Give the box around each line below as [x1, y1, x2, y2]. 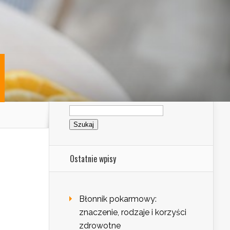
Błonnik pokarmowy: [79, 194, 157, 204]
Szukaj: [69, 100, 95, 110]
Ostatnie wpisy [70, 152, 116, 165]
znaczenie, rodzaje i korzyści [79, 207, 186, 218]
